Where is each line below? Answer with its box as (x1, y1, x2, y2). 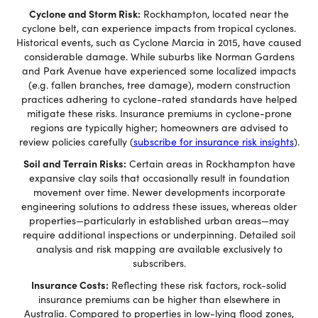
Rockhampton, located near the (141, 7, 289, 21)
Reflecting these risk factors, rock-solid (109, 278, 287, 292)
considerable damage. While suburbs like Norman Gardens (23, 50, 295, 63)
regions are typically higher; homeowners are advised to (30, 121, 288, 134)
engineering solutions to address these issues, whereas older (21, 199, 297, 213)
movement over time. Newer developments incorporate (33, 185, 285, 199)
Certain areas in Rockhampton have (126, 157, 295, 170)
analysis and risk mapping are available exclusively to (35, 242, 283, 256)
